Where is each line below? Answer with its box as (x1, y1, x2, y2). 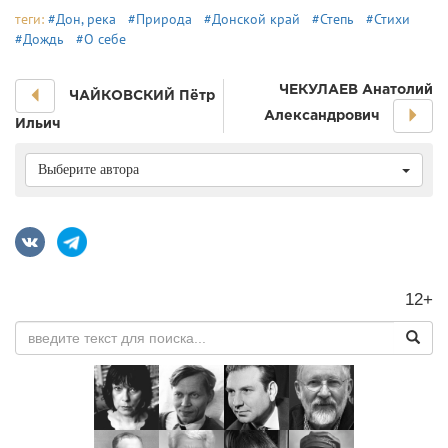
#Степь (312, 10, 354, 28)
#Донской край (204, 10, 300, 28)
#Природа (128, 10, 192, 28)
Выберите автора (38, 162, 139, 177)
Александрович (264, 106, 379, 123)
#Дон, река (48, 10, 116, 28)
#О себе (76, 30, 126, 48)
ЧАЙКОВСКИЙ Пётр (69, 86, 215, 103)
